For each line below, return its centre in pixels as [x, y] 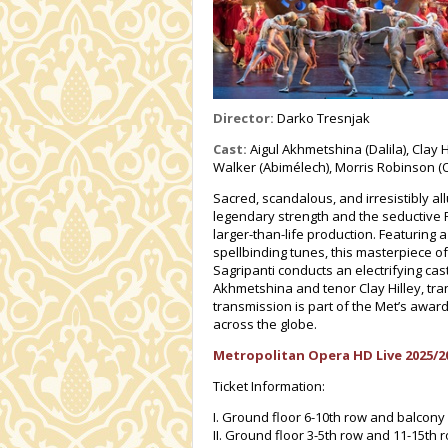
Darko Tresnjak [322, 118]
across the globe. [265, 324]
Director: [243, 118]
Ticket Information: [269, 386]
